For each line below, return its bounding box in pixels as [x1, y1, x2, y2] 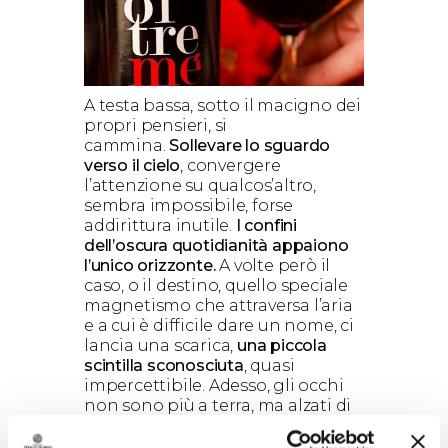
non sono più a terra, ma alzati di [84, 396, 352, 415]
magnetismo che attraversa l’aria [84, 296, 353, 315]
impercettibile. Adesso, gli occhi [84, 376, 344, 395]
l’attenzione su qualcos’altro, [84, 176, 317, 195]
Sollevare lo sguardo [169, 136, 331, 155]
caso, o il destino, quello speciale [84, 276, 349, 295]
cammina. [84, 136, 170, 155]
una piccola [237, 336, 327, 355]
